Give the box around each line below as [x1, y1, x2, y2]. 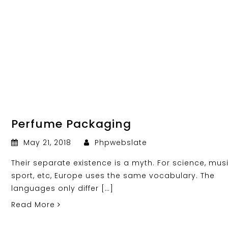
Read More [11, 199, 58, 210]
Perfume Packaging [11, 116, 132, 132]
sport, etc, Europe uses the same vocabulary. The [11, 170, 215, 181]
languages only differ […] [11, 183, 114, 193]
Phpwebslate [92, 137, 148, 148]
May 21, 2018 [21, 137, 74, 148]
